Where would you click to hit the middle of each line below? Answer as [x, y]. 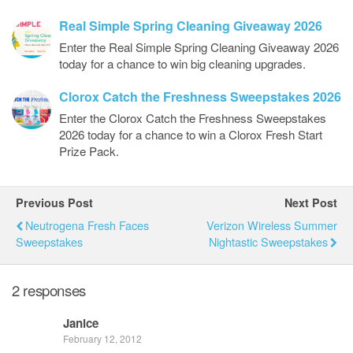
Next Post [311, 203]
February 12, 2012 [102, 339]
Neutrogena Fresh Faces [87, 225]
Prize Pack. [89, 151]
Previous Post [54, 203]
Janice [81, 323]
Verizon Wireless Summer [272, 225]
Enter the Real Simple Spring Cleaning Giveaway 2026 [199, 47]
